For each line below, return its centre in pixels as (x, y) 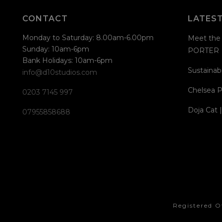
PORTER (203, 51)
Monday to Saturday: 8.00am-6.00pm (88, 38)
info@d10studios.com (60, 72)
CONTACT (45, 19)
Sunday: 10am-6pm (56, 49)
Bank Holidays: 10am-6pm (67, 60)
